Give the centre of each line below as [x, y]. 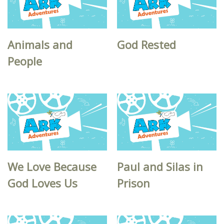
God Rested [147, 44]
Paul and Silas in [160, 167]
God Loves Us [42, 183]
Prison [134, 183]
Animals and [40, 44]
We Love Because [52, 167]
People [25, 61]
